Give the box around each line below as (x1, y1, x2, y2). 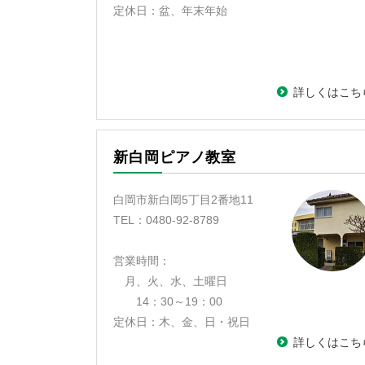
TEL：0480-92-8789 (113, 213, 219, 226)
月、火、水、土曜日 (113, 275, 227, 288)
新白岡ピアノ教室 (113, 149, 237, 165)
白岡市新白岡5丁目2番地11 (113, 193, 253, 206)
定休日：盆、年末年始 (113, 4, 227, 17)
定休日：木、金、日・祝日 (113, 315, 250, 328)
